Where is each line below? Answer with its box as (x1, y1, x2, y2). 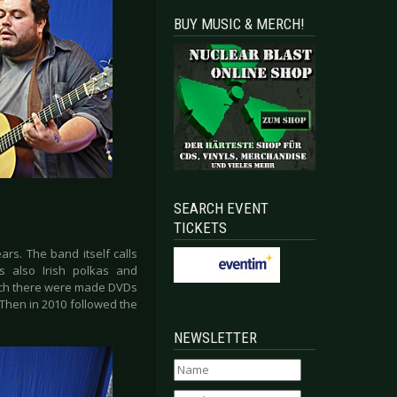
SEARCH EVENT (174, 199, 269, 218)
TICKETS (174, 219, 227, 237)
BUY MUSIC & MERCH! (174, 15, 305, 33)
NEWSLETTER (174, 329, 257, 347)
